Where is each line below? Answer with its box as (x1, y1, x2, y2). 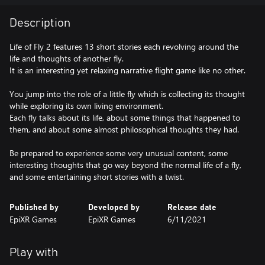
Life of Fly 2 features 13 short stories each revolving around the (9, 41, 238, 52)
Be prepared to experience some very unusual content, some (9, 147, 228, 159)
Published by (9, 203, 59, 212)
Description (9, 17, 70, 29)
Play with (9, 247, 58, 258)
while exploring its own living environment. (9, 100, 163, 111)
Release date (167, 203, 216, 212)
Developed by (88, 203, 140, 212)
